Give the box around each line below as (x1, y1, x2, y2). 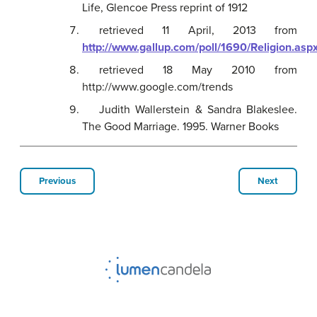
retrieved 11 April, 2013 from (99, 23, 297, 38)
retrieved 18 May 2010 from (99, 62, 297, 77)
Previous (39, 175, 76, 187)
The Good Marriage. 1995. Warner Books (82, 119, 279, 134)
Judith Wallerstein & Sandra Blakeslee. (99, 102, 297, 117)
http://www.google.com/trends (82, 79, 233, 94)
